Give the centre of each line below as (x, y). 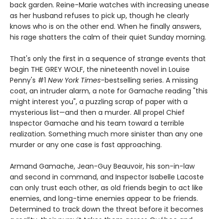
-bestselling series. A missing (149, 80)
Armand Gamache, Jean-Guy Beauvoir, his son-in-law (102, 166)
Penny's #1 (29, 80)
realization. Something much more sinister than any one (106, 134)
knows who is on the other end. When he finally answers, (106, 27)
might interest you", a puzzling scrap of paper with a (99, 102)
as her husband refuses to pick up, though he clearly (99, 16)
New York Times (74, 80)
